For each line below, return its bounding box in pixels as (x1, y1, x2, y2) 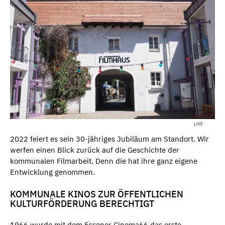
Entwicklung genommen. (10, 167, 95, 177)
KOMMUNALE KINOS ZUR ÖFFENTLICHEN (10, 188, 183, 200)
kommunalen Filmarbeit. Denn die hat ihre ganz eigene (10, 156, 197, 166)
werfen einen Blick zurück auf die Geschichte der (10, 145, 179, 155)
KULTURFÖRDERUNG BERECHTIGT (10, 197, 154, 209)
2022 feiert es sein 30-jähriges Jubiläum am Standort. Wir (10, 134, 209, 144)
